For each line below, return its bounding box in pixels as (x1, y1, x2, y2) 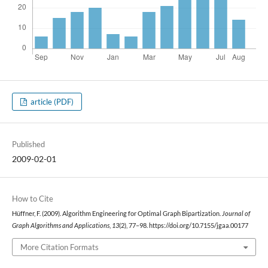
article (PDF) (29, 97, 74, 107)
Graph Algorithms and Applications (11, 222, 109, 230)
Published (11, 139, 45, 150)
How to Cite (11, 194, 53, 204)
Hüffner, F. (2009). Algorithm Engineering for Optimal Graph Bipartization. (11, 210, 222, 218)
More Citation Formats (20, 242, 99, 252)
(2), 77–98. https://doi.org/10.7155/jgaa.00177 (118, 222, 248, 230)
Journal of (221, 210, 250, 218)
